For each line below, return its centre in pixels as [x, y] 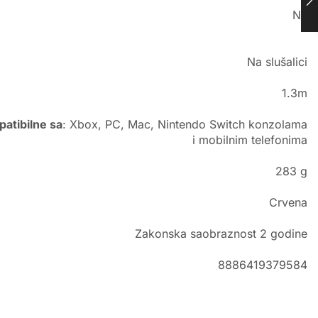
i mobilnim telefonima [250, 140]
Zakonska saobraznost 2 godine [221, 234]
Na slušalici [277, 62]
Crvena [288, 203]
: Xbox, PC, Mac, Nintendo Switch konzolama [185, 125]
